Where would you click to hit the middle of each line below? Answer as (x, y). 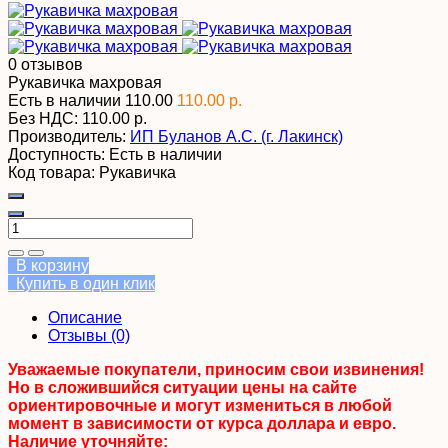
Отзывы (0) (89, 335)
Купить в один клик (81, 283)
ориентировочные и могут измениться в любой (200, 405)
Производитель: (67, 136)
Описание (85, 317)
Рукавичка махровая (85, 82)
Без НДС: (45, 118)
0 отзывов (45, 64)
